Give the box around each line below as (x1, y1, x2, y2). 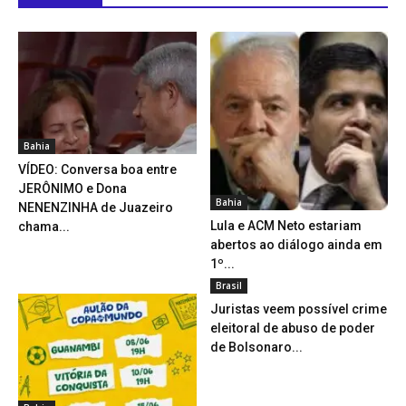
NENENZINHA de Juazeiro (18, 200, 173, 216)
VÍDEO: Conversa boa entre (18, 162, 177, 178)
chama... (18, 219, 70, 235)
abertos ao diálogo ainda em (209, 237, 382, 252)
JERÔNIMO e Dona (18, 181, 127, 197)
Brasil (215, 278, 242, 292)
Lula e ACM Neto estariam (209, 217, 362, 233)
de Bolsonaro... (209, 339, 303, 354)
